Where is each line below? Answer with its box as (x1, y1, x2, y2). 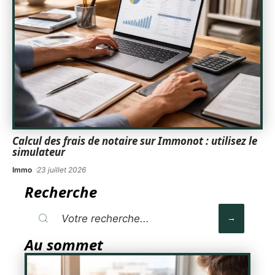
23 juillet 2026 (37, 165, 87, 174)
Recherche (25, 181, 97, 202)
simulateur (12, 144, 65, 159)
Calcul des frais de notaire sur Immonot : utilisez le (12, 133, 257, 148)
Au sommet (25, 234, 103, 255)
